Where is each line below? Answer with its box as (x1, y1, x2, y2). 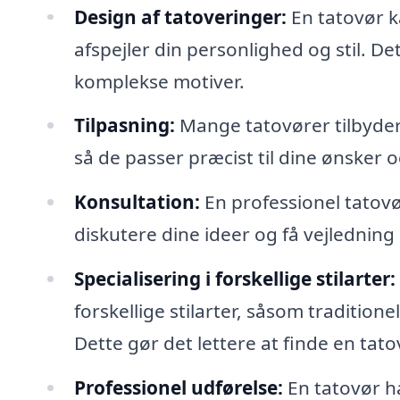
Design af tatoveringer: (73, 4, 287, 29)
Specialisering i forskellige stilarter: (73, 266, 396, 292)
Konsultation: (73, 189, 200, 215)
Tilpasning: (73, 112, 175, 138)
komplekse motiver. (73, 68, 245, 94)
